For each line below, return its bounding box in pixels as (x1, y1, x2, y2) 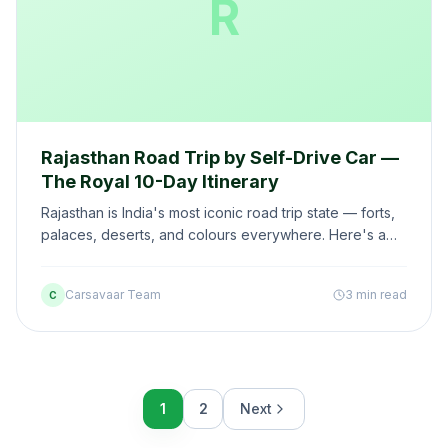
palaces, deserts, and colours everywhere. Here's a (41, 226, 386, 243)
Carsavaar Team (65, 287, 161, 302)
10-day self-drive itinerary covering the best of (41, 248, 350, 265)
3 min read (345, 287, 407, 302)
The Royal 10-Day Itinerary (41, 171, 279, 192)
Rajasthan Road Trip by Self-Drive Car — (41, 147, 399, 168)
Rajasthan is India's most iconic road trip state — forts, (41, 204, 395, 221)
